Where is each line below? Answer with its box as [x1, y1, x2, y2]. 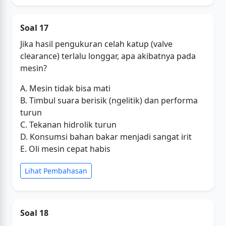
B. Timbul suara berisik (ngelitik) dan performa [20, 95, 198, 106]
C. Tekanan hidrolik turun [20, 119, 117, 130]
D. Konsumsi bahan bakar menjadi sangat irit [20, 131, 192, 142]
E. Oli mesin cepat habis [20, 143, 110, 154]
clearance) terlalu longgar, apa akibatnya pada [20, 50, 196, 62]
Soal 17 [20, 22, 48, 33]
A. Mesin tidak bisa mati [20, 83, 110, 94]
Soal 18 [20, 207, 48, 218]
